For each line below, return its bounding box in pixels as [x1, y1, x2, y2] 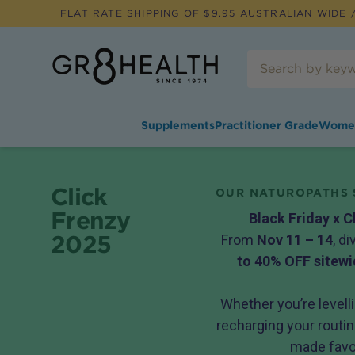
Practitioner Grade [214, 119, 319, 132]
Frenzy [51, 206, 131, 235]
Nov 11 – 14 [257, 231, 333, 248]
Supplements [140, 119, 215, 132]
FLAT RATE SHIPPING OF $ [60, 7, 212, 19]
